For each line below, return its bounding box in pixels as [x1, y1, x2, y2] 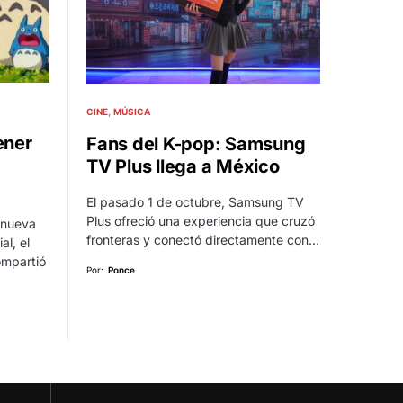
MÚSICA [113, 106, 151, 118]
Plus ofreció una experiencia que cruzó [86, 213, 315, 229]
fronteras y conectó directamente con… [86, 232, 319, 248]
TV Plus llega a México [86, 156, 280, 178]
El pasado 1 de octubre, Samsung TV [86, 194, 304, 210]
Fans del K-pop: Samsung [86, 133, 306, 156]
